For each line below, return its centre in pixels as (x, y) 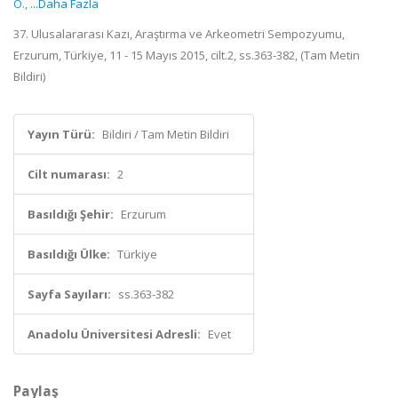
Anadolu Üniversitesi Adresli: (114, 334)
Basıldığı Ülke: (69, 254)
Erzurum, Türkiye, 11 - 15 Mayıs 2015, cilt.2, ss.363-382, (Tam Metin (187, 55)
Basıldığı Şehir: (71, 214)
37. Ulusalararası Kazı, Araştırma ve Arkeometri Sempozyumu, (179, 34)
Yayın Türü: (61, 134)
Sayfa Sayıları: (69, 294)
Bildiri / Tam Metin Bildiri (166, 134)
